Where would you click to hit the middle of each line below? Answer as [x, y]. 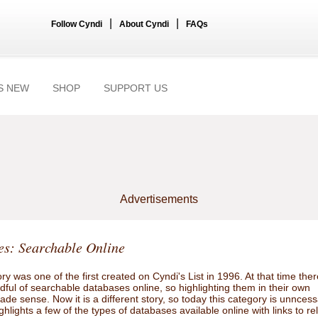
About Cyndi [144, 24]
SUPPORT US [136, 88]
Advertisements [159, 199]
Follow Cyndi [77, 24]
